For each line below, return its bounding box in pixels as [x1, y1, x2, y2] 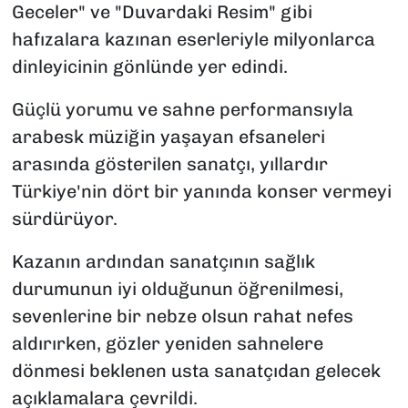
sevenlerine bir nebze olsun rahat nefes [11, 304, 353, 327]
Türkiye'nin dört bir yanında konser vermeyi [11, 179, 392, 202]
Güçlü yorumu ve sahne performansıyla [11, 97, 353, 120]
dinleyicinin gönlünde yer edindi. [11, 55, 288, 77]
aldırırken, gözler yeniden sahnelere [11, 331, 323, 354]
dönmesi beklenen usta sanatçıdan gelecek [11, 359, 381, 382]
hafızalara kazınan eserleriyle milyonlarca [11, 27, 375, 50]
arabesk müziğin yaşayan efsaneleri [11, 125, 325, 148]
